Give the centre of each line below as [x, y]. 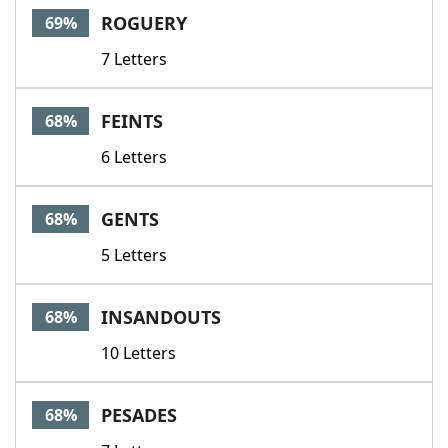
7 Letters [134, 59]
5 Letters [134, 255]
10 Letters [138, 353]
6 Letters [134, 157]
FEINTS [132, 121]
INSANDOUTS [161, 317]
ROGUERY [144, 23]
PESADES [139, 415]
